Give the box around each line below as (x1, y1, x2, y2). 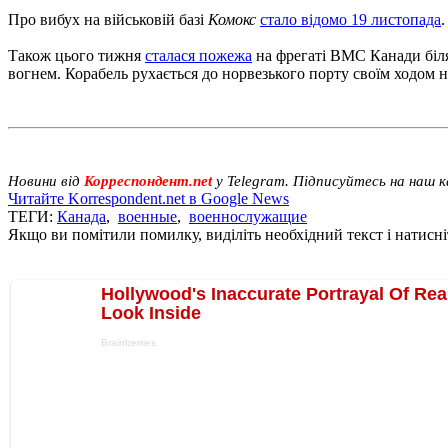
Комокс (208, 10, 256, 28)
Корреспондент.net (84, 172, 212, 189)
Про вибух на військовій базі (8, 10, 208, 28)
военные (118, 207, 177, 225)
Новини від (8, 172, 84, 189)
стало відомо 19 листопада (260, 10, 441, 28)
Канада (57, 207, 106, 225)
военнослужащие (189, 207, 307, 225)
